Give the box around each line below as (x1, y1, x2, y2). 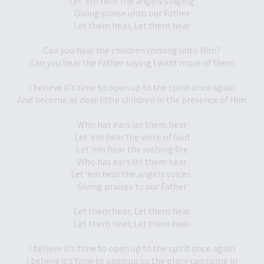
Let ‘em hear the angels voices (71, 168, 193, 180)
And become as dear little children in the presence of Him (17, 94, 246, 106)
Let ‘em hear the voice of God (74, 131, 190, 143)
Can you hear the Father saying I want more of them (29, 57, 235, 69)
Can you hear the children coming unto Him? (43, 44, 220, 57)
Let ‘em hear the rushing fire (75, 143, 188, 156)
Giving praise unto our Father (74, 7, 190, 19)
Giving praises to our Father (77, 180, 187, 193)
